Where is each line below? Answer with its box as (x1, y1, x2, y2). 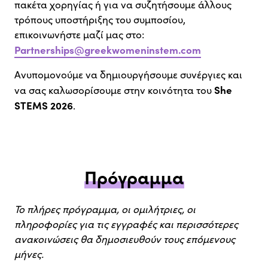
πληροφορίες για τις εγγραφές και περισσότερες (14, 217, 238, 231)
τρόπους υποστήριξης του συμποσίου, (14, 12, 185, 26)
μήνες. (14, 246, 44, 261)
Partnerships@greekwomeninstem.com (14, 42, 201, 56)
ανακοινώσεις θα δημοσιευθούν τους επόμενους (14, 232, 235, 246)
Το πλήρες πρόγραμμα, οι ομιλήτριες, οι (14, 202, 196, 216)
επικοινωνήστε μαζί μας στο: (14, 27, 144, 41)
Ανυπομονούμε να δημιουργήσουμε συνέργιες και (14, 67, 242, 81)
